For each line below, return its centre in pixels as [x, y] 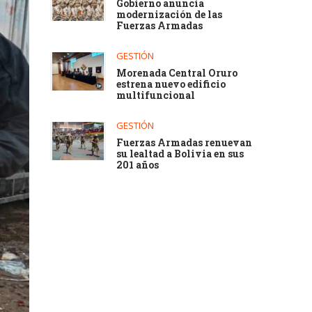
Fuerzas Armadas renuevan [185, 142]
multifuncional [156, 95]
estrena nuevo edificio [171, 84]
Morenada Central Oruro [177, 73]
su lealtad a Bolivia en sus [180, 154]
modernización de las [170, 14]
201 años [138, 165]
